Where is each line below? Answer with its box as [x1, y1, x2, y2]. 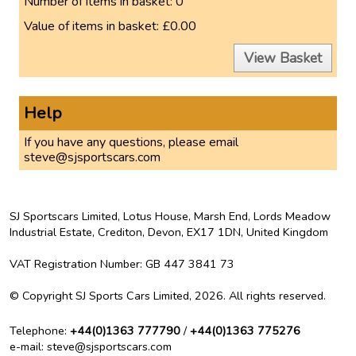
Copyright [22, 287, 72, 304]
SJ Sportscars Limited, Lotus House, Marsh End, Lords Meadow [10, 207, 331, 224]
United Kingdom [246, 223, 328, 240]
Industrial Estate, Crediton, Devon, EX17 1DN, [10, 223, 246, 240]
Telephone [10, 322, 64, 339]
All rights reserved [229, 287, 323, 304]
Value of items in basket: [24, 17, 159, 35]
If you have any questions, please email [24, 133, 238, 151]
